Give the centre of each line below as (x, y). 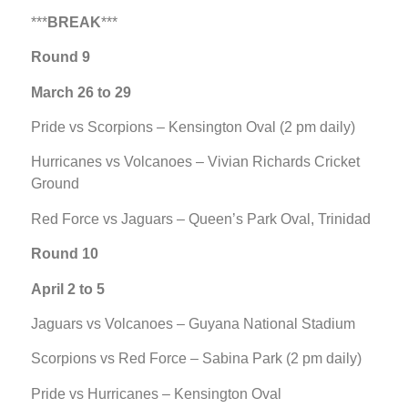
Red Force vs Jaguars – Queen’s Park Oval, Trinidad (201, 219)
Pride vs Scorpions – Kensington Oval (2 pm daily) (193, 127)
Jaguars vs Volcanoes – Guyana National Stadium (193, 324)
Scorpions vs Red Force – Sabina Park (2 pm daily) (196, 359)
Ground (55, 184)
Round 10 (65, 254)
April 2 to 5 (68, 289)
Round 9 (61, 57)
